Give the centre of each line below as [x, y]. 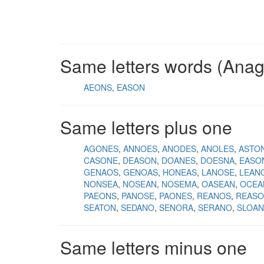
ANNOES [140, 148]
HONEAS [180, 172]
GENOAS [141, 172]
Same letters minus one [154, 247]
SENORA [176, 207]
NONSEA [101, 184]
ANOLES [217, 148]
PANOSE [138, 196]
